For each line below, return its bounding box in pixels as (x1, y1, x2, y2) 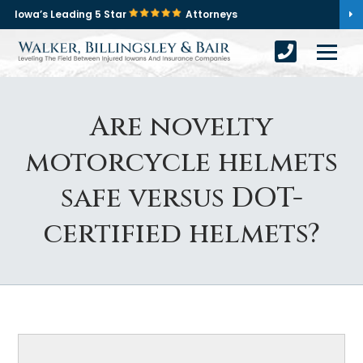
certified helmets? (43, 216, 320, 253)
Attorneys (186, 7, 237, 21)
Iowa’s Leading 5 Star (15, 7, 129, 21)
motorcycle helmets (25, 144, 338, 181)
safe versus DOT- (60, 180, 303, 217)
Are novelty (90, 109, 273, 146)
